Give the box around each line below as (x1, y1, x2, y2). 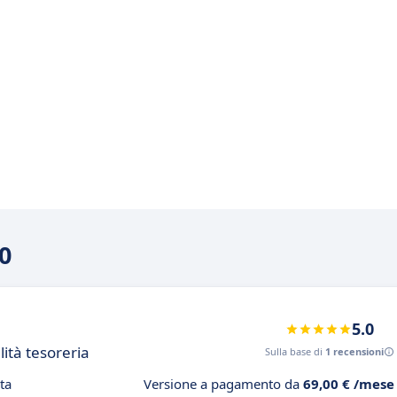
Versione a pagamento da (144, 375, 303, 393)
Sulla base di (265, 345, 325, 359)
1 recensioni (325, 345, 384, 359)
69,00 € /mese (303, 375, 394, 393)
